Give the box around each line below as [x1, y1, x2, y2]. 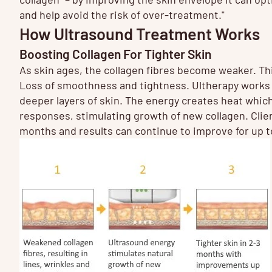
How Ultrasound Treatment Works [19, 23, 260, 43]
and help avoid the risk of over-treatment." [19, 7, 225, 21]
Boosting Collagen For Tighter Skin [19, 46, 211, 61]
